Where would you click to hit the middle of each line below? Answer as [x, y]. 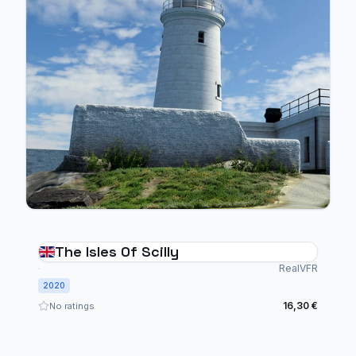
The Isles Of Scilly [117, 252]
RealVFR [298, 268]
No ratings [72, 306]
